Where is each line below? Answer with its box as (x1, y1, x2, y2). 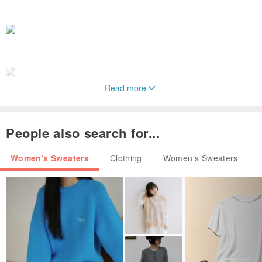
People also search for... (6, 123, 160, 142)
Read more (104, 81, 146, 94)
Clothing (109, 151, 142, 164)
